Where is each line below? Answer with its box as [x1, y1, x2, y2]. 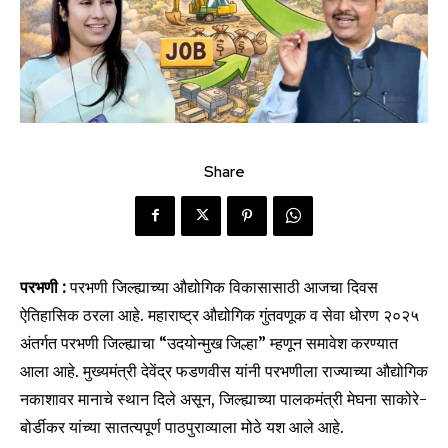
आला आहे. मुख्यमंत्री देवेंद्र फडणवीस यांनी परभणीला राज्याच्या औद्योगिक [20, 360, 428, 381]
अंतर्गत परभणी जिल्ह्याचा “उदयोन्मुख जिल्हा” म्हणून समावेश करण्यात [20, 332, 398, 353]
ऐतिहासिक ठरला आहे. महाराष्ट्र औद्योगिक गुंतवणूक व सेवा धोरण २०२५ [20, 304, 419, 325]
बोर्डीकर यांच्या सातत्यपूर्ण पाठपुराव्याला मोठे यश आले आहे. [20, 416, 344, 437]
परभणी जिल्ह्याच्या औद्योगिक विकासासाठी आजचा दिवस [66, 276, 378, 297]
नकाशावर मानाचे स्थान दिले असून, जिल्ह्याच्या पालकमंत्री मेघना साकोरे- [20, 388, 427, 409]
